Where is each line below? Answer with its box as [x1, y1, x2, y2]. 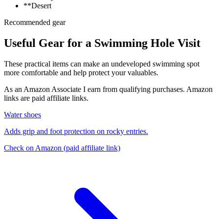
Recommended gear [4, 18, 66, 27]
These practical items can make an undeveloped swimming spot [4, 60, 199, 68]
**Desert [23, 1, 51, 10]
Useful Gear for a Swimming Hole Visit [4, 37, 200, 50]
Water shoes [4, 110, 41, 119]
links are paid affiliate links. [4, 94, 88, 103]
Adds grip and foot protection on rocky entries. [4, 127, 148, 136]
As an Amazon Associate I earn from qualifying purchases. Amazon [4, 85, 213, 94]
